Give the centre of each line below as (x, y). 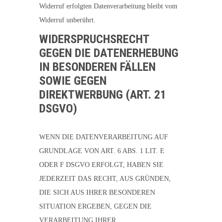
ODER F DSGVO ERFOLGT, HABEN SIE (101, 165)
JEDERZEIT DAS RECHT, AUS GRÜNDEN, (105, 179)
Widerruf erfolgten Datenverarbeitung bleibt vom (108, 6)
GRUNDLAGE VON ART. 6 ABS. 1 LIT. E (102, 151)
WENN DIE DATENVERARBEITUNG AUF (104, 137)
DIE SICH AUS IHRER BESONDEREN (97, 193)
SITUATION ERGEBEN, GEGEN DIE (95, 206)
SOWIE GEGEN (73, 81)
